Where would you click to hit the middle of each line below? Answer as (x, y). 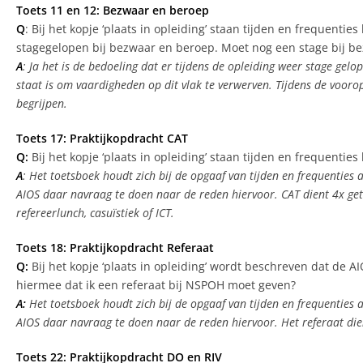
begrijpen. (42, 104)
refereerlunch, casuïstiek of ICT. (95, 213)
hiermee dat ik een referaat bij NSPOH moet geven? (156, 285)
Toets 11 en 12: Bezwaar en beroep (113, 11)
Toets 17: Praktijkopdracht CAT (102, 139)
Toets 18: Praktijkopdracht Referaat (115, 248)
